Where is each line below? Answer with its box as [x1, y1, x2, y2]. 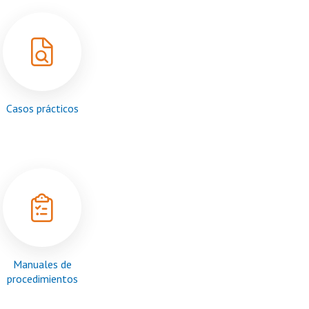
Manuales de [12, 257, 72, 271]
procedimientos [6, 272, 78, 286]
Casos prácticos [6, 101, 79, 115]
